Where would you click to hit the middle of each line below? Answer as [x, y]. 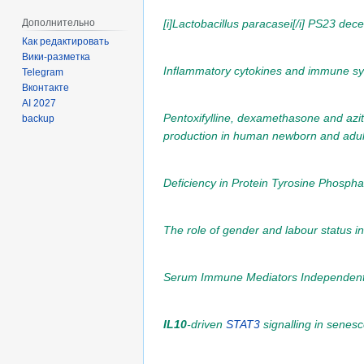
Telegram [43, 73]
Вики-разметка [56, 57]
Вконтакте [46, 88]
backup [39, 119]
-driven [206, 324]
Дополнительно [59, 22]
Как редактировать [66, 42]
